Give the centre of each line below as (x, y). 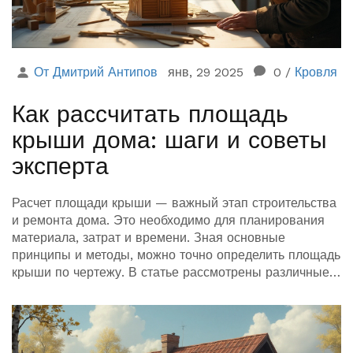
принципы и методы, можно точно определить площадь (176, 255)
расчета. (36, 307)
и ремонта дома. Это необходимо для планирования (168, 221)
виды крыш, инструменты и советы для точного (153, 290)
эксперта (60, 166)
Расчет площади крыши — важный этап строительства (174, 203)
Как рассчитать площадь (150, 114)
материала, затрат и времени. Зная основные (149, 238)
